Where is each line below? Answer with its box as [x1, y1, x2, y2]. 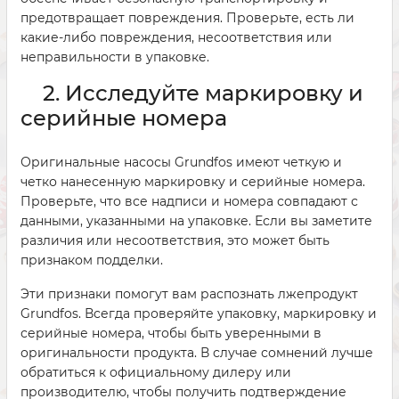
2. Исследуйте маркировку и [43, 80, 363, 106]
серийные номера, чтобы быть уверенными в [20, 325, 322, 341]
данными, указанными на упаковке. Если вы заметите [20, 213, 372, 229]
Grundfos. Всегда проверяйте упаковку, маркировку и [20, 305, 377, 322]
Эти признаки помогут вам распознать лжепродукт [20, 286, 358, 302]
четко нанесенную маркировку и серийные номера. [20, 174, 365, 190]
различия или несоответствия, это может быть [20, 232, 330, 248]
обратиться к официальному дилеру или [20, 364, 291, 380]
